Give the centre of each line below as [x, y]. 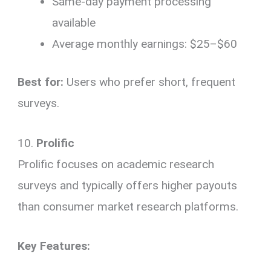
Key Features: [54, 246]
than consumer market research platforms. [128, 206]
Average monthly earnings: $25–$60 [145, 44]
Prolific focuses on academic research [116, 164]
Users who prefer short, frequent [150, 82]
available [74, 22]
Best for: [41, 82]
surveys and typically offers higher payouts [128, 185]
